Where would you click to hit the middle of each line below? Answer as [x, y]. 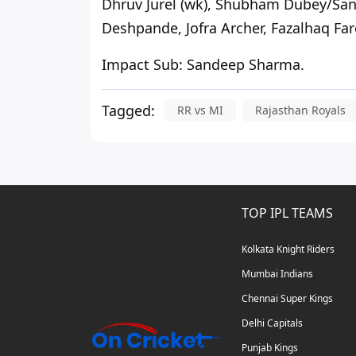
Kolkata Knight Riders [288, 250]
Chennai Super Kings [287, 299]
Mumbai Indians [277, 274]
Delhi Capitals [272, 323]
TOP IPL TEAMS [287, 213]
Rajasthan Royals [300, 110]
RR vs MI [200, 110]
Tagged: [128, 111]
